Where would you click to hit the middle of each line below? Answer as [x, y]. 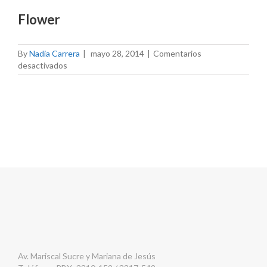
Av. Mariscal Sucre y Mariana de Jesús [87, 256]
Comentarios [177, 54]
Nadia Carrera [55, 54]
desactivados [43, 66]
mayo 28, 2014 [117, 54]
